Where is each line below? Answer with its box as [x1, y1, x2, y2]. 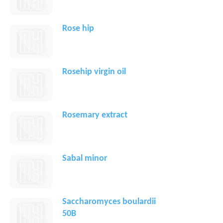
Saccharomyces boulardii [62, 197, 156, 207]
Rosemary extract [62, 111, 127, 120]
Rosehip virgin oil [62, 67, 126, 77]
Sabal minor [62, 154, 107, 164]
